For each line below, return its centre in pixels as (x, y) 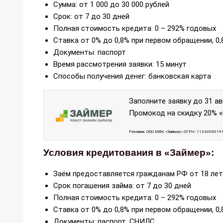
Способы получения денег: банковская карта (132, 76)
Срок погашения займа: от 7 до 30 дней (122, 185)
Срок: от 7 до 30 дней (91, 16)
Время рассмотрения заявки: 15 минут (120, 64)
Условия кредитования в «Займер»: (129, 152)
